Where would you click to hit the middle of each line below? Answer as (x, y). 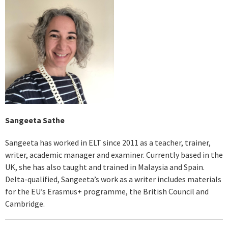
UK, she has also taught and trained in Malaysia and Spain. (105, 167)
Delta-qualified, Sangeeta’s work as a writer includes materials (113, 179)
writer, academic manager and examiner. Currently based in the (114, 154)
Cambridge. (25, 203)
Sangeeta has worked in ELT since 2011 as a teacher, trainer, (108, 142)
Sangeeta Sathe (35, 120)
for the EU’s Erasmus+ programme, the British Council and (107, 191)
